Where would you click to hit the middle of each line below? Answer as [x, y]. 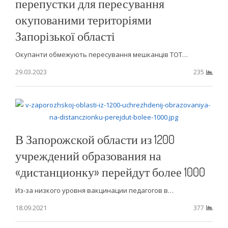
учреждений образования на [88, 155]
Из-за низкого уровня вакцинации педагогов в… [94, 190]
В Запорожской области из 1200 [95, 139]
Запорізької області [65, 36]
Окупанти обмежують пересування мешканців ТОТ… [101, 54]
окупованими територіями [83, 19]
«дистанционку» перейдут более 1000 [110, 172]
